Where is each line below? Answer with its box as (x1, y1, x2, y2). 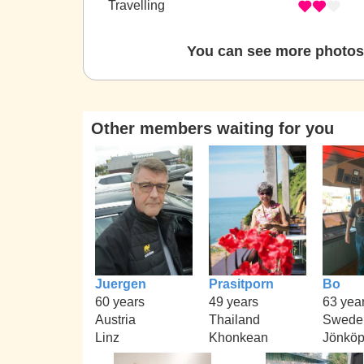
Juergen (95, 276, 146, 291)
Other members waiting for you (91, 119, 334, 137)
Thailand (209, 312, 260, 327)
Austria (95, 312, 136, 327)
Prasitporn (209, 276, 274, 291)
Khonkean (209, 330, 268, 344)
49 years (209, 294, 258, 309)
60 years (95, 294, 145, 309)
